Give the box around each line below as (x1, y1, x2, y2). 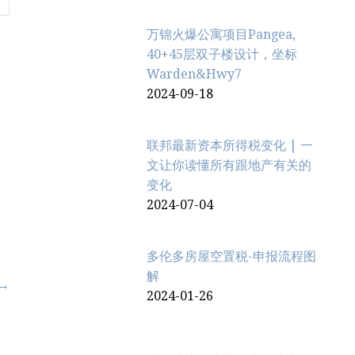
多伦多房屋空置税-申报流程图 (147, 248, 317, 264)
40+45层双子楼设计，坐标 (147, 46, 298, 62)
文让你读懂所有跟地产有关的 (147, 157, 312, 173)
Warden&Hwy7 (147, 66, 242, 82)
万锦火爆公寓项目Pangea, (147, 26, 296, 42)
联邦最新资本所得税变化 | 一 (147, 137, 314, 153)
